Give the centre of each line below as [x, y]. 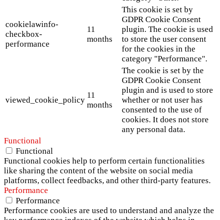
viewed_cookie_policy [45, 100]
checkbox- [24, 34]
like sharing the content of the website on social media [98, 171]
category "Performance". [165, 59]
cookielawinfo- [32, 25]
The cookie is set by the [163, 71]
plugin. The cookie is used [167, 29]
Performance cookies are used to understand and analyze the [109, 211]
